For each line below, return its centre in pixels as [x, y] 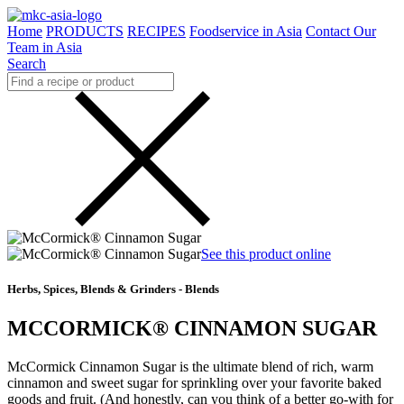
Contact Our [341, 31]
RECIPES [156, 31]
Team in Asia [45, 47]
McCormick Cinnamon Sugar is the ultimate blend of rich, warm [190, 367]
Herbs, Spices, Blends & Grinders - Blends [113, 289]
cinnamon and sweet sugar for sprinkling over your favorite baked [194, 383]
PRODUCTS [85, 31]
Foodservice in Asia [246, 31]
